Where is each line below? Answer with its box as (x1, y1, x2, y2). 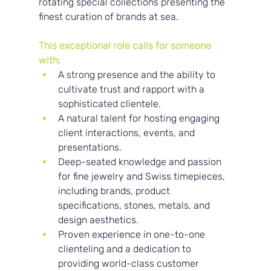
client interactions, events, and (58, 127, 198, 139)
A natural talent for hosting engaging (58, 113, 223, 125)
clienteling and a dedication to (58, 243, 194, 255)
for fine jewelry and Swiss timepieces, (58, 171, 228, 183)
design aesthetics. (58, 214, 139, 226)
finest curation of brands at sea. (39, 11, 179, 23)
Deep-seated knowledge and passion (58, 156, 224, 168)
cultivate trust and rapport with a (58, 83, 207, 96)
